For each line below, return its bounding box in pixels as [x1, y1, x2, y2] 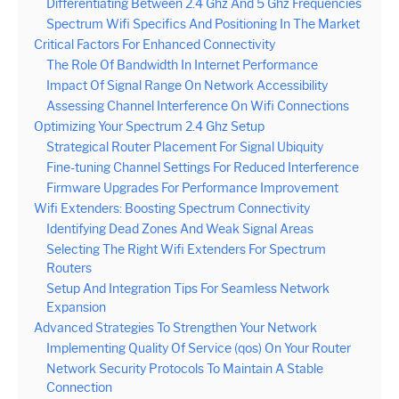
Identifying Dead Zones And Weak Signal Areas [46, 221, 313, 237]
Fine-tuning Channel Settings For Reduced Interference [46, 159, 359, 175]
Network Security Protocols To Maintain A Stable [46, 361, 323, 377]
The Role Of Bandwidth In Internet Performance [46, 57, 318, 73]
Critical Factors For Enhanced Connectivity [34, 37, 275, 53]
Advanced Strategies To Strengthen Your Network [34, 320, 317, 336]
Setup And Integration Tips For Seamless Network [46, 281, 330, 297]
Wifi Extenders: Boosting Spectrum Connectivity [34, 200, 310, 216]
